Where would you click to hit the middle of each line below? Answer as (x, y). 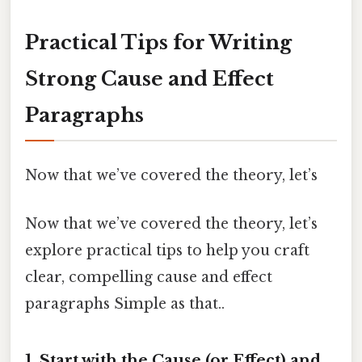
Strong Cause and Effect (149, 79)
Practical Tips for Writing (158, 43)
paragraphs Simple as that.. (125, 303)
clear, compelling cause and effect (149, 277)
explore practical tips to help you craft (167, 250)
